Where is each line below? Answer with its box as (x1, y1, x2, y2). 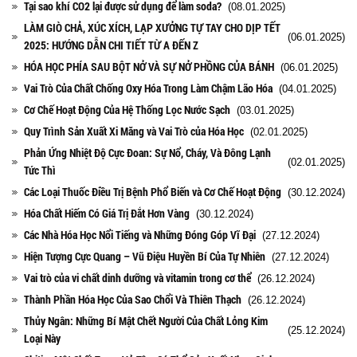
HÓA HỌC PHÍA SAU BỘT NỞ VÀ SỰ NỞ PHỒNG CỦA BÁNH (24, 58, 274, 74)
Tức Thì (24, 162, 56, 178)
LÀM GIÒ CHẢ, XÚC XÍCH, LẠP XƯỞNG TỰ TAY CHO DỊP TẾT (24, 19, 280, 35)
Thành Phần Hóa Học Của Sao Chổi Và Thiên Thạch (24, 291, 241, 307)
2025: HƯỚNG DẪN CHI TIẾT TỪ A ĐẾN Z (24, 37, 198, 53)
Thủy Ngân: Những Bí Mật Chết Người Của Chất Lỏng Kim (24, 312, 268, 328)
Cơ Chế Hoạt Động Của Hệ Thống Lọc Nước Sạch (24, 101, 230, 117)
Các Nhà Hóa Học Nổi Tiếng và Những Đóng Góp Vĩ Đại (24, 226, 256, 242)
